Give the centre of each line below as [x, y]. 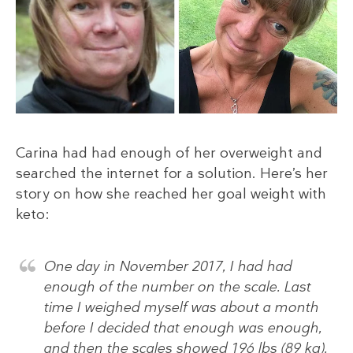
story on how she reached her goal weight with [171, 193]
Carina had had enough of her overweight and [169, 152]
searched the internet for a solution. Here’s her [172, 173]
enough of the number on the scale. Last [177, 286]
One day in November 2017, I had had [167, 266]
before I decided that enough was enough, [182, 327]
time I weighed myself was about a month [181, 307]
